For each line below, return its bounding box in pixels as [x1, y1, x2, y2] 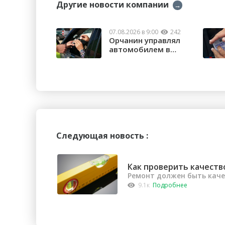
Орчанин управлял [109, 35, 180, 46]
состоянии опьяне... [109, 53, 186, 64]
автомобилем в [109, 44, 170, 55]
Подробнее [153, 180, 187, 189]
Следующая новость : [56, 130, 148, 142]
